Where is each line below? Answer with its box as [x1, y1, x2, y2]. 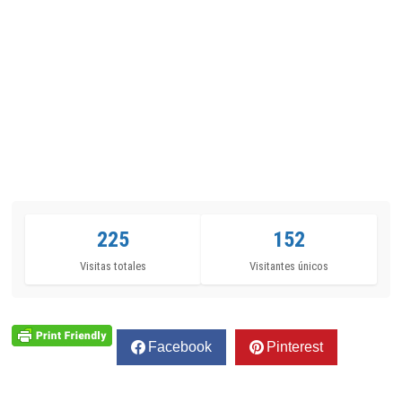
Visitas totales [80, 258, 147, 273]
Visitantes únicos [249, 258, 328, 273]
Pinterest [267, 338, 324, 354]
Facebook [148, 338, 213, 354]
